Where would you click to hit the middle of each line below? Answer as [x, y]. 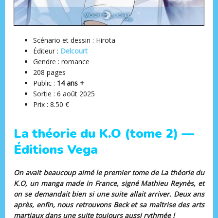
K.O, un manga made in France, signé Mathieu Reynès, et [109, 183]
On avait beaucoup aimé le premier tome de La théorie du [109, 172]
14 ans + [71, 83]
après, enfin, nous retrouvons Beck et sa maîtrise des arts [109, 204]
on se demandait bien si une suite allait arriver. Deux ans [109, 194]
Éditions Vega [56, 150]
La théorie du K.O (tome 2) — [104, 134]
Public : [45, 83]
